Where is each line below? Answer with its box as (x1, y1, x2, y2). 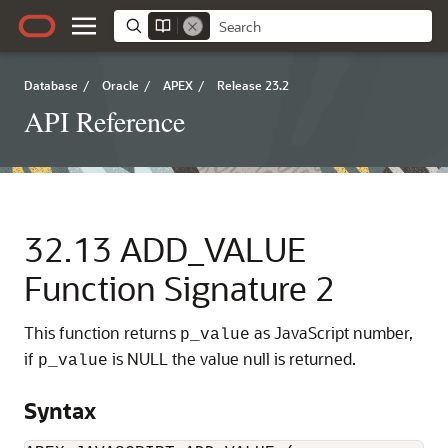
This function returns (24, 322, 180, 343)
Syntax (24, 396, 96, 425)
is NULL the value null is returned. (108, 348, 356, 369)
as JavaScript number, (250, 322, 413, 343)
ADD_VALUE (120, 227, 306, 270)
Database (24, 77, 78, 93)
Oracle (102, 77, 139, 93)
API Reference (24, 102, 185, 140)
